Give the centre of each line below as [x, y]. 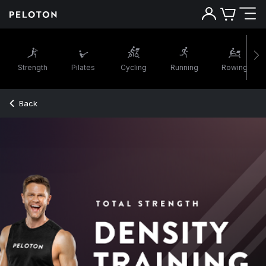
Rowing [235, 67]
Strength [33, 67]
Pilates [83, 67]
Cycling [134, 67]
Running [184, 67]
